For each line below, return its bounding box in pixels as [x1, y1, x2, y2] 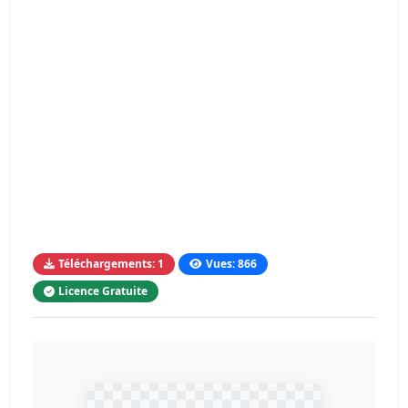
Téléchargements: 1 [58, 256, 164, 271]
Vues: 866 [206, 256, 257, 271]
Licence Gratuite [58, 283, 148, 299]
